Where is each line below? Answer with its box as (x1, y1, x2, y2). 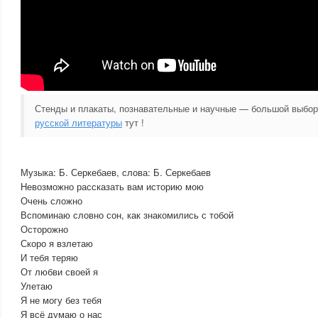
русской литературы (35, 116, 122, 129)
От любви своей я (21, 265, 98, 278)
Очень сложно (21, 194, 82, 207)
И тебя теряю (21, 251, 78, 264)
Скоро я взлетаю (21, 236, 93, 250)
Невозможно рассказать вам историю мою (21, 180, 204, 193)
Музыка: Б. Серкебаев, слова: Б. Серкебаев (21, 165, 211, 179)
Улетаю (21, 279, 53, 292)
